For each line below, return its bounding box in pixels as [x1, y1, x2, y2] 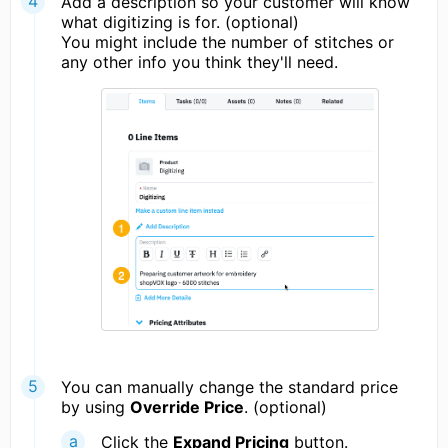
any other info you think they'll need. [61, 51, 338, 72]
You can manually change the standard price [61, 376, 398, 397]
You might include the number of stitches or [61, 31, 394, 52]
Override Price [130, 396, 244, 417]
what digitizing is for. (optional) [61, 11, 299, 32]
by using [61, 396, 130, 417]
